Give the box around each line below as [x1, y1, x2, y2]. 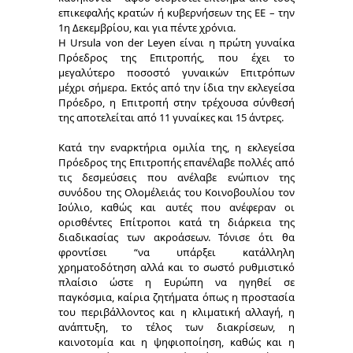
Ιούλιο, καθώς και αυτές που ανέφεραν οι [58, 199, 295, 214]
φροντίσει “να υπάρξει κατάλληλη [58, 244, 295, 259]
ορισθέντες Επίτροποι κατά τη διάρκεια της [58, 214, 295, 229]
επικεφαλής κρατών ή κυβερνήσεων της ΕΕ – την [58, 5, 295, 20]
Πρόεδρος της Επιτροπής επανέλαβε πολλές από [58, 154, 295, 169]
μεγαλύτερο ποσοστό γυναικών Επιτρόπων [58, 65, 295, 80]
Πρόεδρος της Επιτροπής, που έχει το [58, 50, 295, 65]
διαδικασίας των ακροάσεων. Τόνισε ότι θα [58, 229, 295, 244]
